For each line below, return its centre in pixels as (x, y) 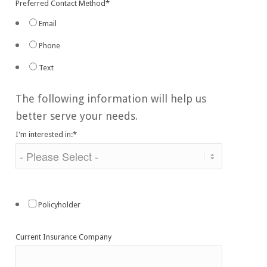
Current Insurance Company (64, 237)
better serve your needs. (77, 116)
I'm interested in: (44, 134)
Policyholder (60, 204)
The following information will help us (111, 98)
